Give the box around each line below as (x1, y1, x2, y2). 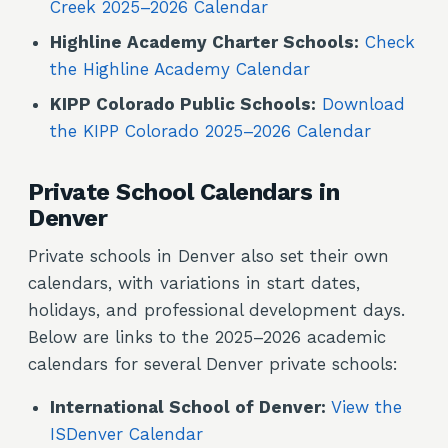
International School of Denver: (50, 397, 326, 417)
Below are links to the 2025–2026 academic (28, 327, 386, 347)
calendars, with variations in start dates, (28, 273, 360, 293)
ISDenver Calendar (50, 424, 203, 444)
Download (322, 94, 405, 114)
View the (331, 397, 402, 417)
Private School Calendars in (28, 178, 340, 206)
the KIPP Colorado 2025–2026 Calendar (50, 121, 371, 141)
